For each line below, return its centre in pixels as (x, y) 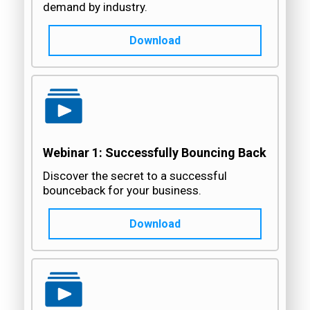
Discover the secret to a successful (135, 175)
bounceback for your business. (122, 190)
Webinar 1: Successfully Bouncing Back (155, 153)
